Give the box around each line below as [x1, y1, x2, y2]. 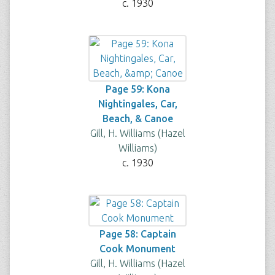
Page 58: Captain [99, 228, 176, 239]
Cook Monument [99, 243, 176, 254]
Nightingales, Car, [98, 98, 177, 109]
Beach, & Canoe [102, 113, 173, 124]
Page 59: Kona [105, 83, 170, 95]
